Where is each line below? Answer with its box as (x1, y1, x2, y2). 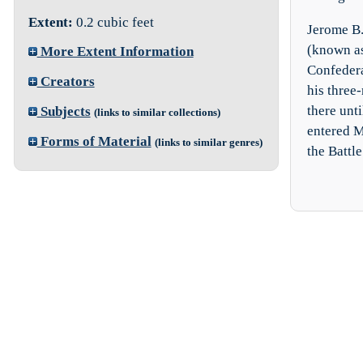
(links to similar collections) (93, 105, 220, 118)
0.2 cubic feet (72, 14, 154, 30)
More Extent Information (36, 44, 194, 60)
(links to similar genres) (154, 135, 263, 148)
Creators (36, 74, 95, 90)
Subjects (36, 103, 91, 119)
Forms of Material (36, 133, 152, 149)
